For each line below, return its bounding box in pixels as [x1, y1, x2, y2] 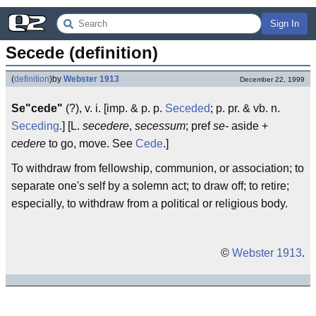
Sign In [270, 18, 299, 29]
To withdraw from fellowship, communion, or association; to [11, 162, 304, 174]
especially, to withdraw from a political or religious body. [11, 197, 288, 209]
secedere [83, 120, 129, 132]
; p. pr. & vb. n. [210, 102, 280, 114]
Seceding [11, 120, 59, 132]
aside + [229, 120, 268, 132]
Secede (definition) [6, 43, 158, 62]
